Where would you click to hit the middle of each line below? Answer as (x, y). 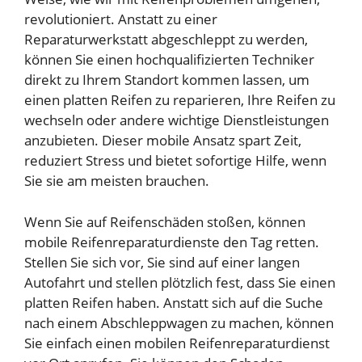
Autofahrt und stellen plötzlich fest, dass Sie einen (180, 282)
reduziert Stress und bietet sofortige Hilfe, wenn (175, 161)
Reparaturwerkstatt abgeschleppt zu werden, (166, 40)
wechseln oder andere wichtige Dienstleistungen (177, 120)
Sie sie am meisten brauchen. (117, 181)
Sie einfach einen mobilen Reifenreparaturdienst (177, 343)
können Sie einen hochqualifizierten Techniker (169, 60)
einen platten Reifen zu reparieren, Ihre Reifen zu (180, 100)
